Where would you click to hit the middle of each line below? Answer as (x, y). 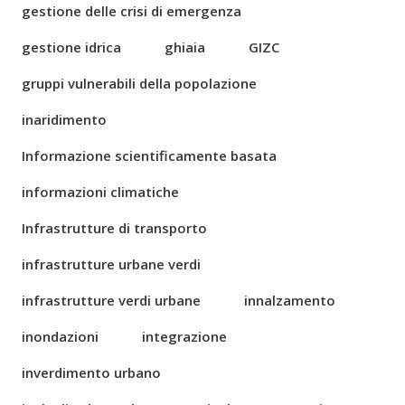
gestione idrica (71, 47)
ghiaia (185, 47)
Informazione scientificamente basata (149, 155)
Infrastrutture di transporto (114, 228)
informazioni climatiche (100, 192)
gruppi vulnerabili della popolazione (139, 83)
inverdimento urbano (91, 372)
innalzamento (290, 300)
